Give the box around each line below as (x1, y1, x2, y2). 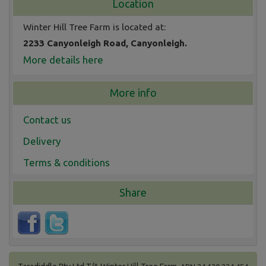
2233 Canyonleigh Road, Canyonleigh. (23, 37, 187, 48)
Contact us (23, 113, 71, 125)
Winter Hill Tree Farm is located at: (23, 21, 166, 32)
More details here (23, 53, 103, 65)
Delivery (23, 135, 61, 147)
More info (109, 86, 157, 99)
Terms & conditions (23, 156, 110, 168)
